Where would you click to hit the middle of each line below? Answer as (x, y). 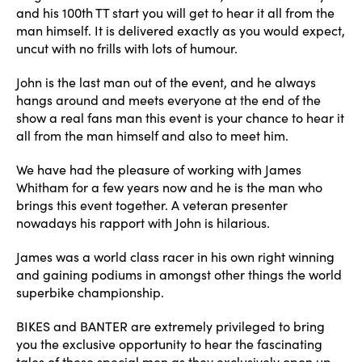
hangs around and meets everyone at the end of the (168, 100)
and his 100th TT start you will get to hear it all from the (175, 13)
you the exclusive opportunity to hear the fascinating (169, 344)
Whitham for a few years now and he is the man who (169, 187)
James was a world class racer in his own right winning (175, 257)
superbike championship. (90, 292)
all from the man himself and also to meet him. (152, 135)
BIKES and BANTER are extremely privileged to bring (170, 326)
